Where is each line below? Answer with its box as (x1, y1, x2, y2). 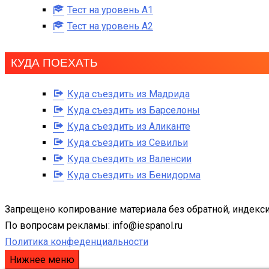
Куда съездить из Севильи (67, 137, 188, 149)
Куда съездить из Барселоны (67, 104, 200, 116)
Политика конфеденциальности (5, 236, 148, 248)
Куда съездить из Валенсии (67, 153, 192, 165)
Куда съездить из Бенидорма (67, 169, 201, 181)
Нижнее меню (10, 254, 74, 266)
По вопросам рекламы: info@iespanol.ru (5, 220, 183, 232)
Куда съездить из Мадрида (67, 88, 190, 100)
